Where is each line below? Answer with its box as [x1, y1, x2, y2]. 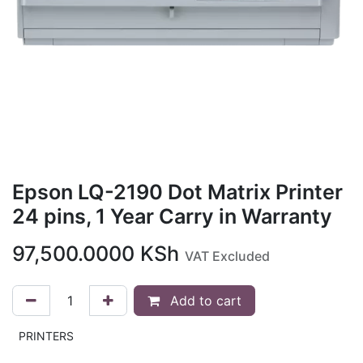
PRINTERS [19, 329, 74, 343]
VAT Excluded [185, 248, 270, 264]
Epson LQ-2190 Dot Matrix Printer [12, 180, 343, 204]
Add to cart [166, 293, 241, 309]
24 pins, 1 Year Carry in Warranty [12, 204, 332, 228]
